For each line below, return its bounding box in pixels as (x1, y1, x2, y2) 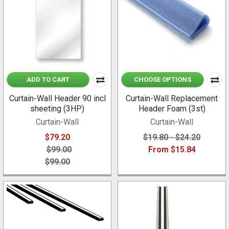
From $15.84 (148, 145, 196, 155)
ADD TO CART (27, 76, 70, 84)
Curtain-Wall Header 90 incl (9, 94, 106, 104)
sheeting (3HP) (30, 104, 84, 114)
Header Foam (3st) (138, 104, 205, 114)
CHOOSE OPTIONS (134, 76, 191, 84)
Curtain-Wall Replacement (126, 94, 218, 104)
